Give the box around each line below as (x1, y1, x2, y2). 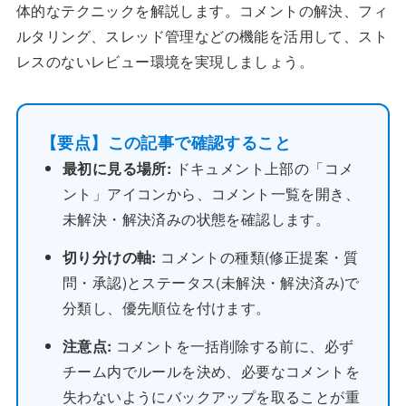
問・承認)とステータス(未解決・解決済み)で (62, 271, 360, 293)
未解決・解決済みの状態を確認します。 (62, 208, 331, 229)
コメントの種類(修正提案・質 (156, 246, 359, 267)
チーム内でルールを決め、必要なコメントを (62, 360, 360, 382)
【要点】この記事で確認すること (40, 130, 291, 153)
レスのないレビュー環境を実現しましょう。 (15, 50, 314, 72)
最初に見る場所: (62, 157, 172, 179)
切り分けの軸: (62, 246, 157, 267)
